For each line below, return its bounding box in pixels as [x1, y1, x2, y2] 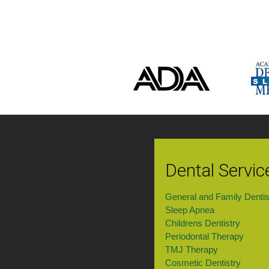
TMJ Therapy [165, 244, 218, 255]
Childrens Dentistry [165, 218, 240, 229]
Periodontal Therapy [165, 231, 244, 242]
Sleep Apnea [165, 205, 214, 216]
